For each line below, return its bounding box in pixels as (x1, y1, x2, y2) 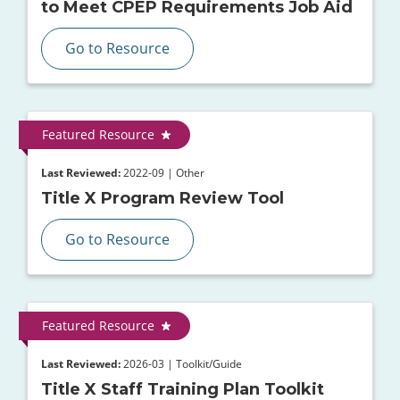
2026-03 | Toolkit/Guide (121, 356, 242, 371)
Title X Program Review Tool (41, 188, 284, 209)
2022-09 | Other (121, 165, 204, 180)
